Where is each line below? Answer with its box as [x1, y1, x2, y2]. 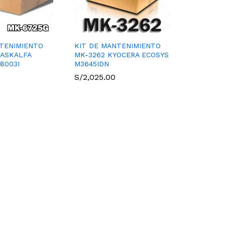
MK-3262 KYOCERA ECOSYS [74, 51, 169, 59]
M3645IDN [74, 60, 109, 68]
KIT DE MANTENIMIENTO [74, 42, 161, 50]
